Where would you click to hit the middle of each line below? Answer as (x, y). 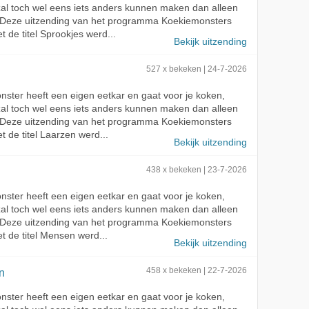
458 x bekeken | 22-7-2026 (197, 270)
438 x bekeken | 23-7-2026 (197, 169)
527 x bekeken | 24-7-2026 (197, 69)
